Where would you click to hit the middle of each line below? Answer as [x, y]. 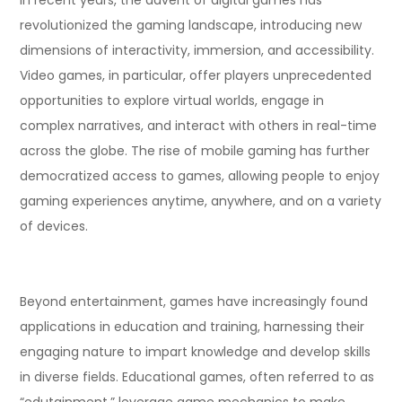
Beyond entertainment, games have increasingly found [194, 301]
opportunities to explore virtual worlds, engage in [172, 100]
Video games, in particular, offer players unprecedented [196, 75]
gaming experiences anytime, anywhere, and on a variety [201, 201]
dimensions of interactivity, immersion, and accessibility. [197, 50]
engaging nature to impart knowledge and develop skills [196, 351]
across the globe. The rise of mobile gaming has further [195, 150]
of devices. [54, 226]
